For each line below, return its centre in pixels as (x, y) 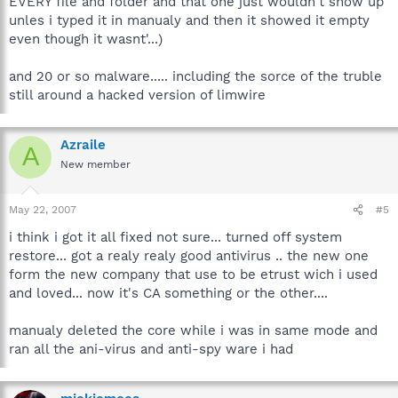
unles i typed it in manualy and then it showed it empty (189, 20)
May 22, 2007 (43, 210)
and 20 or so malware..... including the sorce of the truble (195, 76)
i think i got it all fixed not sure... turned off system (175, 237)
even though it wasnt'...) (86, 39)
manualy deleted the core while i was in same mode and (193, 330)
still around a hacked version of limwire (137, 95)
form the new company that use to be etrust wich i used (193, 275)
